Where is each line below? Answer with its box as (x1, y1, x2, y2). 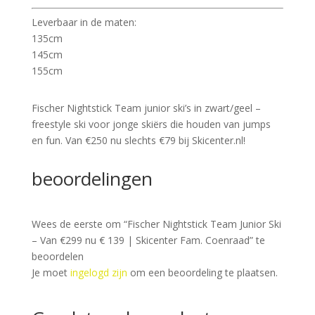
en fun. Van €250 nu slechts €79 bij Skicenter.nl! (31, 134, 245, 148)
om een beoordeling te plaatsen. (127, 266, 278, 280)
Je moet (31, 266, 70, 280)
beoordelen (31, 250, 84, 264)
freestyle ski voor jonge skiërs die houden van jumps (31, 117, 271, 131)
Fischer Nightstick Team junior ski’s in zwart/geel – (31, 101, 261, 115)
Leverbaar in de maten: (31, 15, 136, 30)
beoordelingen (31, 166, 153, 192)
